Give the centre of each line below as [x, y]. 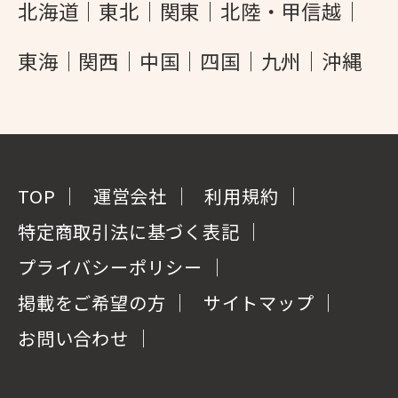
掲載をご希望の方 [92, 303]
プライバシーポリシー [111, 267]
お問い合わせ [73, 338]
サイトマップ [259, 303]
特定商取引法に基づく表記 [129, 232]
